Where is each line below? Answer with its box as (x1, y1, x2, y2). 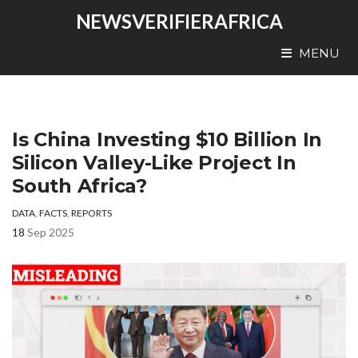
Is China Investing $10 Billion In (12, 128, 323, 151)
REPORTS (71, 207, 112, 219)
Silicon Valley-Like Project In (12, 151, 296, 174)
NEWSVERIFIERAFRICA (75, 10, 283, 33)
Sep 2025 (27, 225, 74, 239)
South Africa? (12, 174, 147, 197)
